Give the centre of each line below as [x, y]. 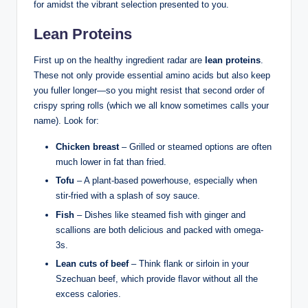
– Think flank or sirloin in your [189, 263]
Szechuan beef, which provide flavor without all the [157, 278]
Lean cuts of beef [92, 263]
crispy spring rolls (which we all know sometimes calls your [151, 106]
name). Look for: [66, 121]
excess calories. [88, 294]
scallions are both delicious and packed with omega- [159, 230]
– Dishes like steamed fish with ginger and [160, 214]
